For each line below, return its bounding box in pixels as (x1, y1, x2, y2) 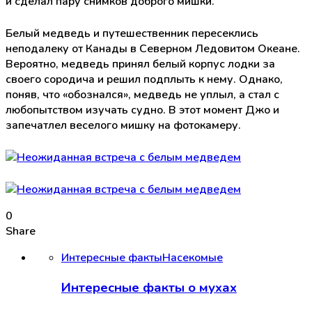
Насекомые (162, 249, 223, 265)
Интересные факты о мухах (61, 278, 237, 297)
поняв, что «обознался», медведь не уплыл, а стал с (6, 86, 279, 102)
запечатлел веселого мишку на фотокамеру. (6, 117, 241, 133)
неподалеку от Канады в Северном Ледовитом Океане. (6, 40, 300, 56)
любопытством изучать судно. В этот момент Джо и (6, 102, 279, 118)
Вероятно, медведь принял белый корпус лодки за (6, 56, 275, 72)
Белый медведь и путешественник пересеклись (6, 25, 258, 41)
